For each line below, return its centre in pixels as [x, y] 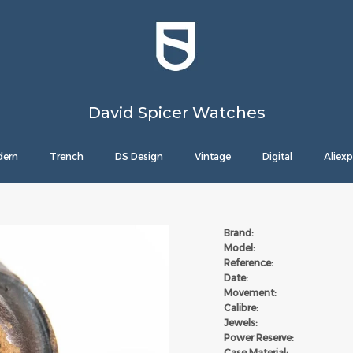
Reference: [249, 263]
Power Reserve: [259, 338]
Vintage [213, 156]
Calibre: [241, 308]
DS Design [139, 156]
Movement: [251, 293]
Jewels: [241, 323]
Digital [277, 156]
